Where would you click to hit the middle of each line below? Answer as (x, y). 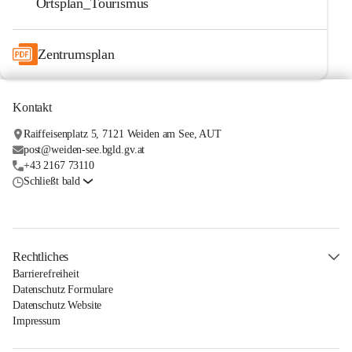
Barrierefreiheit (46, 274)
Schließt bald (52, 181)
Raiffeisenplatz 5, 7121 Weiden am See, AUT (122, 134)
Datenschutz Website (57, 306)
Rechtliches (41, 257)
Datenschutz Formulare (63, 290)
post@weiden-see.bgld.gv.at (84, 150)
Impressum (37, 321)
